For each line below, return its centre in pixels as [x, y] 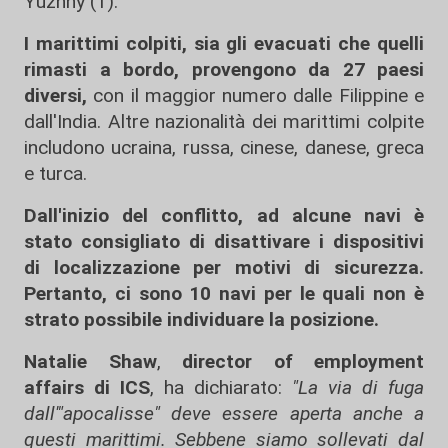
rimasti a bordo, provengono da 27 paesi [224, 69]
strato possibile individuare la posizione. [201, 319]
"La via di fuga [358, 387]
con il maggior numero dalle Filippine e [255, 95]
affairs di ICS [87, 387]
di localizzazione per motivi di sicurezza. [224, 267]
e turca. [55, 173]
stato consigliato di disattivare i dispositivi [224, 241]
